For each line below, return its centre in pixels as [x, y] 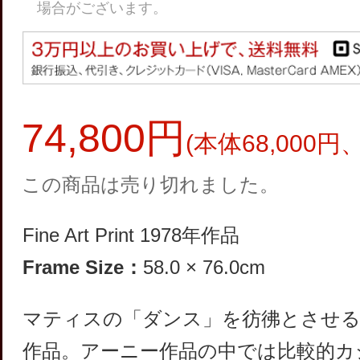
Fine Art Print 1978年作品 [131, 235]
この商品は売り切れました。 [150, 184]
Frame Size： [83, 267]
